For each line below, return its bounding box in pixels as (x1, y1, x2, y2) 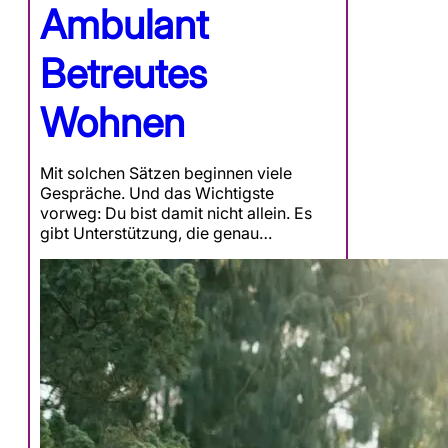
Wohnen (40, 98, 185, 148)
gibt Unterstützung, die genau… (40, 223, 272, 244)
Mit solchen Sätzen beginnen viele (40, 163, 292, 184)
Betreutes (40, 49, 207, 99)
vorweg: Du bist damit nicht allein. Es (40, 203, 312, 224)
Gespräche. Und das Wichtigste (40, 183, 274, 204)
